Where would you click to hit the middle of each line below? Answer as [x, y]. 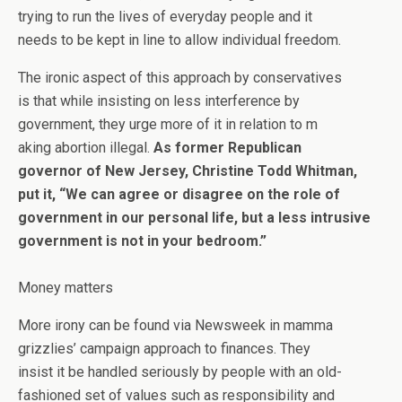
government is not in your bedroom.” [142, 241]
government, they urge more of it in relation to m [168, 124]
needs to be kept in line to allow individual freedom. [179, 40]
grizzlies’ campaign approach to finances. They [164, 349]
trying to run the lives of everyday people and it [165, 17]
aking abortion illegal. [86, 148]
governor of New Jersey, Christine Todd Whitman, [188, 171]
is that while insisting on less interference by [159, 101]
